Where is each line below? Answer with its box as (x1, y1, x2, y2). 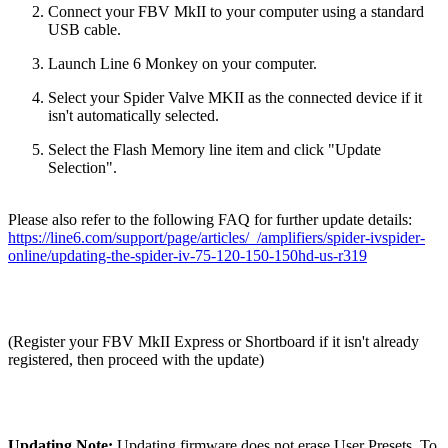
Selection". (48, 158, 117, 176)
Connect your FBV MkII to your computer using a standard (48, 2, 424, 20)
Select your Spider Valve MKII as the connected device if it (48, 88, 422, 106)
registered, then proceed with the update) (8, 350, 264, 368)
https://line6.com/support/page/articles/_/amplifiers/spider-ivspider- (8, 228, 425, 246)
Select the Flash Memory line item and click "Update (48, 140, 381, 158)
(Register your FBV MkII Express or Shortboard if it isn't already (8, 332, 419, 350)
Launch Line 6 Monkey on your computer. (48, 54, 317, 72)
